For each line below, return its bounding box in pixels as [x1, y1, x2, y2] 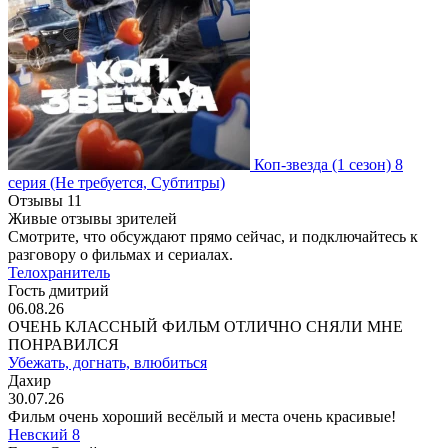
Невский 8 [8, 426, 80, 444]
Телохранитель [8, 264, 110, 282]
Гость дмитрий [8, 282, 109, 300]
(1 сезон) [332, 156, 391, 174]
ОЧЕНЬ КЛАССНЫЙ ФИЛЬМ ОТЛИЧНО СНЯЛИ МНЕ [8, 318, 403, 336]
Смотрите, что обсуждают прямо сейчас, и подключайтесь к [8, 228, 418, 246]
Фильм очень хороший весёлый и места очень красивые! [8, 408, 396, 426]
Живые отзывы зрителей [8, 210, 177, 228]
